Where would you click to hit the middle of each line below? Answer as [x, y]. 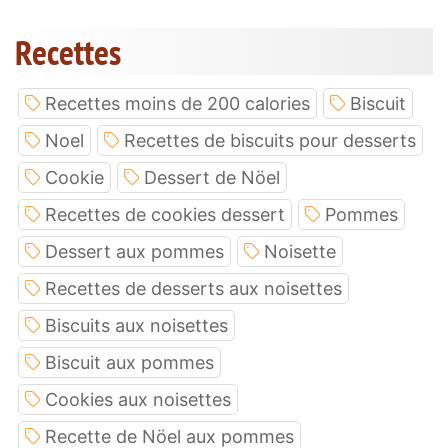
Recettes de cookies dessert [165, 215]
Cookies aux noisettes [138, 400]
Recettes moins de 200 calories [177, 104]
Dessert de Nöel [212, 178]
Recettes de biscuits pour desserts [270, 141]
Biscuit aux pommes [129, 363]
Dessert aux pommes [134, 252]
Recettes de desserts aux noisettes [193, 289]
